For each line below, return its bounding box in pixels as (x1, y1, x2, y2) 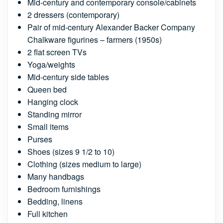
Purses (27, 133, 52, 145)
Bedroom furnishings (27, 183, 101, 195)
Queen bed (27, 83, 67, 95)
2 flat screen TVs (27, 46, 87, 58)
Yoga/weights (27, 58, 75, 70)
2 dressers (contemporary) (27, 8, 119, 20)
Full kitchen (27, 208, 68, 220)
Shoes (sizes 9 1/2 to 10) (27, 145, 114, 157)
